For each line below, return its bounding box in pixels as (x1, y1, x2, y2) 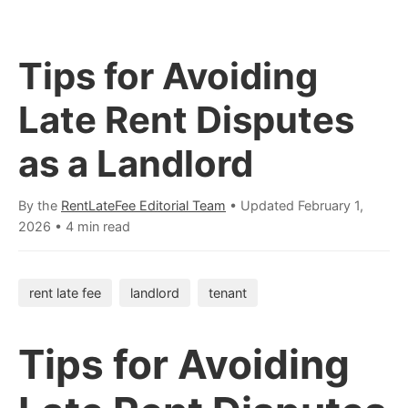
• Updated (226, 198, 298, 213)
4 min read (66, 219, 130, 234)
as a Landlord (18, 141, 253, 186)
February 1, (298, 198, 363, 213)
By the (18, 198, 61, 213)
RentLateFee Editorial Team (61, 198, 226, 213)
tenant (209, 285, 247, 301)
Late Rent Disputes (18, 97, 354, 142)
